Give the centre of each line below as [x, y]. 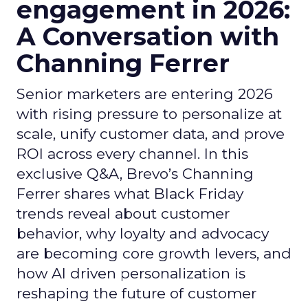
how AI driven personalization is [131, 273]
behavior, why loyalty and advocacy [143, 233]
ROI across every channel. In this [132, 154]
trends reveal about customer [123, 213]
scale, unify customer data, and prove [151, 134]
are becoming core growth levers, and [154, 253]
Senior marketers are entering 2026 [145, 94]
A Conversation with [148, 36]
